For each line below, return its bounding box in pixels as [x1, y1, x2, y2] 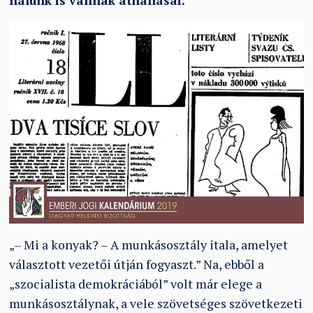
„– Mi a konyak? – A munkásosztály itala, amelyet [9, 237, 289, 254]
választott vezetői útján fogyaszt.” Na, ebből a [9, 256, 265, 273]
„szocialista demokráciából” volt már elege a [9, 276, 263, 293]
